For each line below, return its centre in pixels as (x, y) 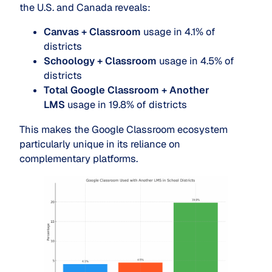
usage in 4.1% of (178, 32)
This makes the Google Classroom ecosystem (124, 129)
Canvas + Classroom (92, 32)
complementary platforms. (79, 158)
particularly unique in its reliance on (100, 144)
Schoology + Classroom (100, 61)
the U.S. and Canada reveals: (85, 8)
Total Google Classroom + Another (127, 90)
